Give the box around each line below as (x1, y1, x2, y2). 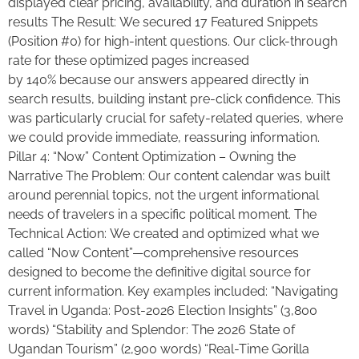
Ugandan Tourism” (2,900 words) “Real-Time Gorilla (8, 341, 309, 357)
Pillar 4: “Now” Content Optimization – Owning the (8, 148, 296, 164)
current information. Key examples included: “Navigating (8, 283, 338, 299)
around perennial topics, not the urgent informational (8, 187, 319, 203)
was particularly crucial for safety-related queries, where (8, 110, 343, 126)
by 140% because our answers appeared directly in (8, 71, 309, 87)
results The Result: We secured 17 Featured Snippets (8, 14, 318, 30)
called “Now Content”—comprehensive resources (8, 244, 299, 260)
